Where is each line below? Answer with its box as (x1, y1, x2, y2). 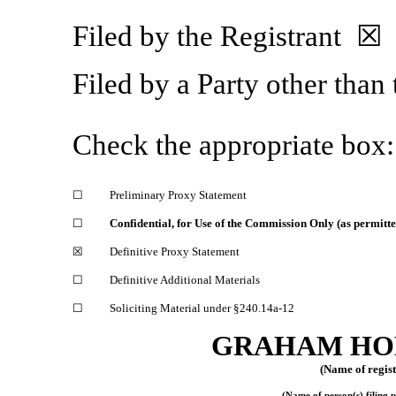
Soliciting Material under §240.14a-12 (110, 301, 294, 315)
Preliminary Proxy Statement (110, 188, 247, 202)
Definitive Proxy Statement (110, 245, 240, 258)
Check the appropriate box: (72, 129, 394, 161)
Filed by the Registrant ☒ (72, 20, 384, 52)
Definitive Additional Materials (110, 273, 260, 286)
